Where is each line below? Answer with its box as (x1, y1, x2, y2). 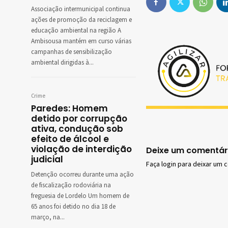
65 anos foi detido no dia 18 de (31, 202, 116, 212)
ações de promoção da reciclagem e (31, 15, 132, 25)
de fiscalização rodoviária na (31, 181, 111, 190)
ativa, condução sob (31, 123, 123, 135)
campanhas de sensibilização (31, 47, 112, 57)
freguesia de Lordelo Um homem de (31, 191, 129, 201)
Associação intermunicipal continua (31, 5, 130, 14)
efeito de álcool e (31, 133, 109, 146)
